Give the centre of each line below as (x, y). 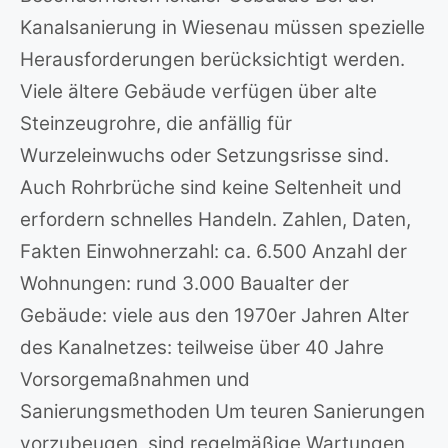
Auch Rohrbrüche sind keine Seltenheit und (211, 187)
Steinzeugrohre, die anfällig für (156, 123)
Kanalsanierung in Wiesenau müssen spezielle (222, 27)
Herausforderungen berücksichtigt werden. (212, 59)
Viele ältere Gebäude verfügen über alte (198, 91)
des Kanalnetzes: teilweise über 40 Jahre (202, 347)
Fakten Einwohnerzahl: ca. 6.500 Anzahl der (213, 251)
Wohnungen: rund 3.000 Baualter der (184, 283)
